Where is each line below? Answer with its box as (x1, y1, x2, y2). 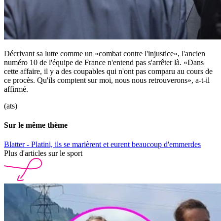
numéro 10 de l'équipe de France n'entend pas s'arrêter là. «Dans (4, 58, 204, 67)
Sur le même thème (4, 120, 68, 129)
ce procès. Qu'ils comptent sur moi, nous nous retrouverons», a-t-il (4, 75, 210, 84)
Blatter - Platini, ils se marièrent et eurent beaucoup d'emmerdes (4, 140, 201, 149)
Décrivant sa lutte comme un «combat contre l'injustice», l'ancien (4, 49, 205, 58)
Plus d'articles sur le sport (4, 149, 82, 158)
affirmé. (4, 84, 28, 93)
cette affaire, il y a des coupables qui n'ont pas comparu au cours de (4, 67, 213, 75)
